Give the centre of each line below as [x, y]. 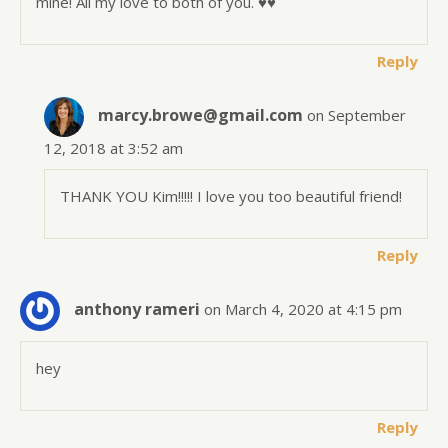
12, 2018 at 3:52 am [114, 147]
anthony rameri [137, 308]
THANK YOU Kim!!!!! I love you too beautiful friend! [231, 195]
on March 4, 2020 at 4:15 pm [303, 308]
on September [357, 114]
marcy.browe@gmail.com [201, 114]
